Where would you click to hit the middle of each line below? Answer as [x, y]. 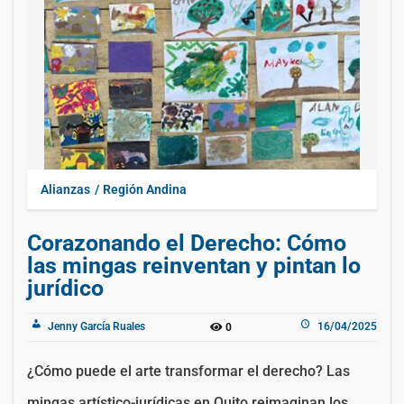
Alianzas [65, 189]
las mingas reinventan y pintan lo [194, 265]
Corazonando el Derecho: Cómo [187, 243]
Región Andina [145, 189]
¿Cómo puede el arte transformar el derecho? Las [188, 371]
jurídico [65, 288]
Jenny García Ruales [95, 326]
